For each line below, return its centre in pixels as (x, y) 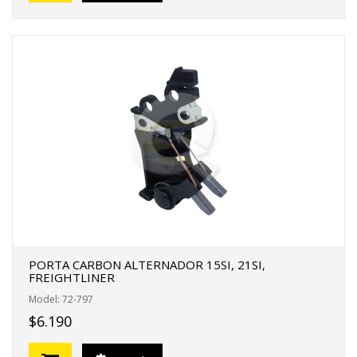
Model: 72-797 (61, 299)
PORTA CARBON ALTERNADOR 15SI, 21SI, (147, 265)
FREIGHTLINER (72, 277)
